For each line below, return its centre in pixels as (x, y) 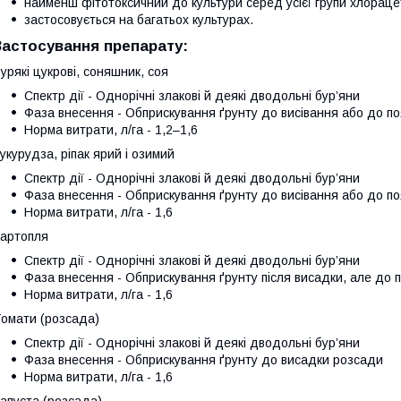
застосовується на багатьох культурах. (139, 19)
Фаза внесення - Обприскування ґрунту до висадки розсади (204, 359)
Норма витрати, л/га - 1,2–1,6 (111, 129)
